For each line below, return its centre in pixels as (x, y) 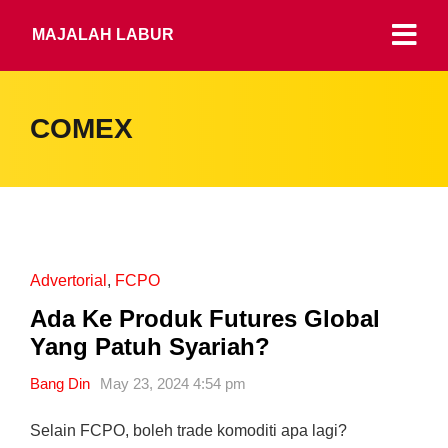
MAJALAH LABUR (103, 34)
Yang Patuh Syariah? (150, 346)
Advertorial (68, 280)
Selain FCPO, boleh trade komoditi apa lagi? (188, 430)
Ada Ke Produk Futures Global (205, 318)
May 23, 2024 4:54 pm (173, 383)
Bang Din (60, 383)
